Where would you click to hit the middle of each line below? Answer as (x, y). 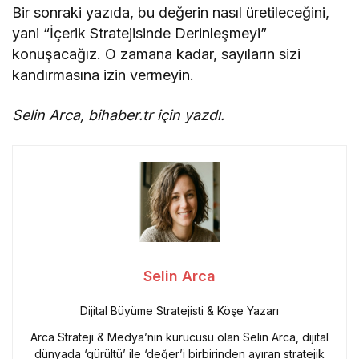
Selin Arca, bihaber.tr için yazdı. (119, 115)
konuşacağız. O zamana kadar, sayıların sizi (157, 54)
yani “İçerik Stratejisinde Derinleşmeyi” (140, 33)
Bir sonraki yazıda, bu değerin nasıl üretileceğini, (171, 12)
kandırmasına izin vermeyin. (103, 75)
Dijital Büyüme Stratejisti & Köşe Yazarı (179, 310)
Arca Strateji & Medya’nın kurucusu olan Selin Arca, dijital (179, 337)
